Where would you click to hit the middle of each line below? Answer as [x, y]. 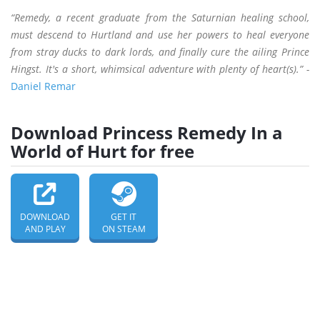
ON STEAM [124, 229]
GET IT [124, 217]
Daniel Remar [43, 86]
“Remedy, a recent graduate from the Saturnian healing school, [160, 18]
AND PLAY [45, 229]
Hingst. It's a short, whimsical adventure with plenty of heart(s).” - [160, 69]
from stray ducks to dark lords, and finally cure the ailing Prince [160, 52]
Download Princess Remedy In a [147, 133]
